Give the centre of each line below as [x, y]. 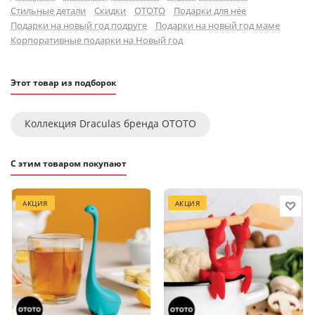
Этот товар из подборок [63, 83]
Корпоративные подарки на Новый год [97, 40]
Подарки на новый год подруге [79, 25]
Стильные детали [48, 11]
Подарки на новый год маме [218, 25]
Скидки [110, 11]
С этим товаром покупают [69, 163]
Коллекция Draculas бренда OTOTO [110, 123]
